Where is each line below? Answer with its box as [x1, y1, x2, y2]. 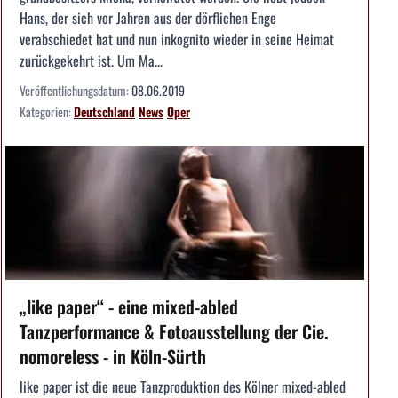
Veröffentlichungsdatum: [20, 80, 131, 99]
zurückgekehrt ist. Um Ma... [20, 49, 163, 71]
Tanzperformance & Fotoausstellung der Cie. [20, 318, 329, 346]
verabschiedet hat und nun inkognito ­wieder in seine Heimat [20, 28, 334, 50]
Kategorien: [20, 101, 74, 121]
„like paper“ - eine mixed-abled [20, 293, 238, 321]
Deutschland [74, 101, 135, 121]
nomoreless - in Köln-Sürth [20, 343, 206, 370]
